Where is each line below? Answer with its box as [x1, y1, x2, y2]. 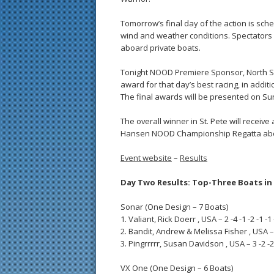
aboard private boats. [120, 42, 201, 53]
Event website [120, 152, 172, 163]
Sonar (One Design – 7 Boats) [120, 201, 228, 212]
